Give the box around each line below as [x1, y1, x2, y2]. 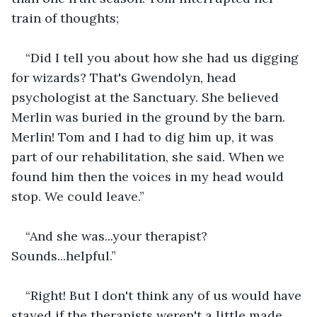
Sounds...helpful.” [11, 247, 116, 264]
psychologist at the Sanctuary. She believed [11, 88, 282, 105]
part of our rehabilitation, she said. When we [11, 148, 288, 165]
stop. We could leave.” [11, 188, 144, 204]
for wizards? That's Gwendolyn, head [11, 69, 240, 86]
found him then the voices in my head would [11, 168, 287, 185]
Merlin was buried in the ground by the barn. [11, 108, 289, 125]
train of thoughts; [11, 9, 119, 26]
